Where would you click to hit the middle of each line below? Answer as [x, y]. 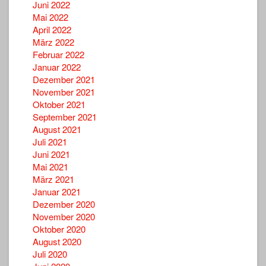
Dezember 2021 [64, 79]
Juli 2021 [50, 141]
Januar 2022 [57, 66]
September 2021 [65, 116]
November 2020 [64, 216]
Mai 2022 [50, 17]
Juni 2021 [51, 154]
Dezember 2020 [64, 204]
